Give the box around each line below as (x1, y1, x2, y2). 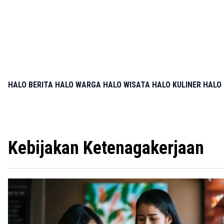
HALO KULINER (152, 80, 201, 89)
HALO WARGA (55, 80, 101, 89)
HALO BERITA (8, 80, 53, 89)
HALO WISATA (103, 80, 150, 89)
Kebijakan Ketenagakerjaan (8, 137, 204, 158)
